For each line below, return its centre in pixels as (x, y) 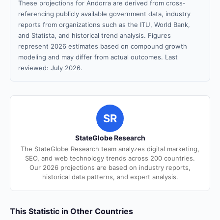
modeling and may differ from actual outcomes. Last (98, 57)
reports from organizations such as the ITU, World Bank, (104, 25)
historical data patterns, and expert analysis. (110, 177)
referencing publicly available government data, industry (104, 14)
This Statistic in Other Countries (71, 211)
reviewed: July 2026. (50, 68)
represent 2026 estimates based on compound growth (103, 46)
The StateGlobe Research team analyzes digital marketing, (110, 149)
